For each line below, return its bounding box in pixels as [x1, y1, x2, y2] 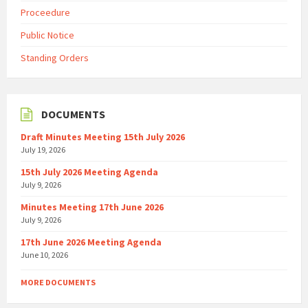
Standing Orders [21, 52, 89, 65]
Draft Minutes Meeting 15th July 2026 [21, 131, 185, 144]
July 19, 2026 [21, 144, 65, 155]
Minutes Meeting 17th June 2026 [21, 201, 164, 214]
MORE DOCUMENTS [21, 277, 96, 288]
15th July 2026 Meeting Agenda [21, 166, 158, 179]
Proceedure [21, 6, 70, 19]
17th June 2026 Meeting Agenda [21, 236, 162, 249]
